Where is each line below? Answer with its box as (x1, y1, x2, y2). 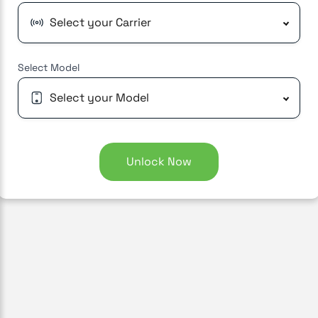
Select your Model (50, 89, 149, 105)
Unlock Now (126, 153, 192, 169)
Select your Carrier (50, 14, 151, 30)
